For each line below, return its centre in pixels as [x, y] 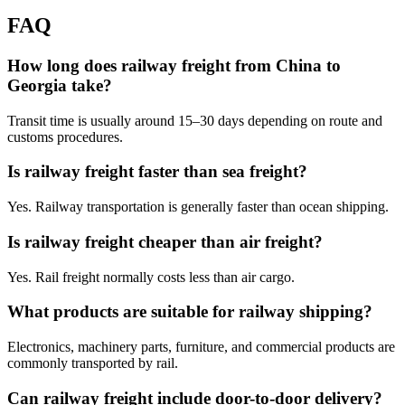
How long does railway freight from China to [174, 66]
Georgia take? [60, 85]
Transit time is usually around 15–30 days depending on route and [195, 120]
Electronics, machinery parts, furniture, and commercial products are [201, 347]
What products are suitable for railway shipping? [190, 312]
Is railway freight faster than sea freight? [157, 172]
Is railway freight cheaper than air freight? [165, 241]
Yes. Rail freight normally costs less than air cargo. [151, 277]
